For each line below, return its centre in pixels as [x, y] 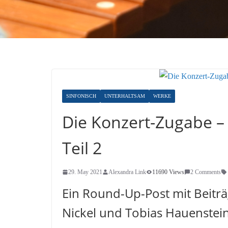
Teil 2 [82, 148]
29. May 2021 [85, 172]
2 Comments [206, 172]
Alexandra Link [127, 172]
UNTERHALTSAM [125, 96]
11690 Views [168, 172]
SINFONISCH [81, 96]
